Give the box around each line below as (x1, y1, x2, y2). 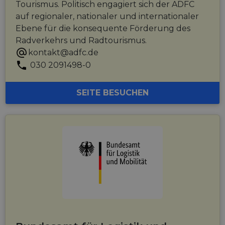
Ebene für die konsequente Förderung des (16, 23, 190, 33)
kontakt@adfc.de (28, 47, 98, 57)
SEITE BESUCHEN (76, 87, 149, 97)
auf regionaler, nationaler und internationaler (16, 11, 199, 21)
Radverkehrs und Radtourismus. (16, 35, 147, 45)
